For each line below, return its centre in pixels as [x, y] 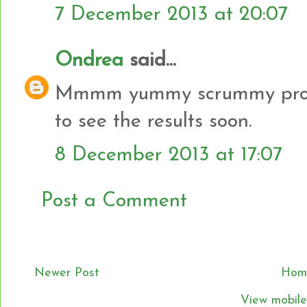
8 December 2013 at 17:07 [169, 155]
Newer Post [67, 273]
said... [150, 60]
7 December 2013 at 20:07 [171, 14]
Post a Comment [114, 201]
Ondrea [89, 60]
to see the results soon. [153, 121]
